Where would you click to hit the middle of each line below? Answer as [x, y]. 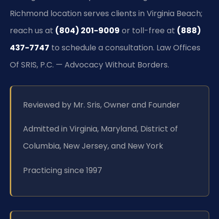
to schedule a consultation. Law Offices [125, 47]
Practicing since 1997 [63, 170]
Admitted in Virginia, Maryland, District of [100, 129]
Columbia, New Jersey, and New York [93, 146]
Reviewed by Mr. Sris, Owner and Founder [101, 105]
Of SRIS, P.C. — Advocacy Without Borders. [89, 65]
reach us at [33, 30]
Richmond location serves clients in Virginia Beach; [106, 13]
